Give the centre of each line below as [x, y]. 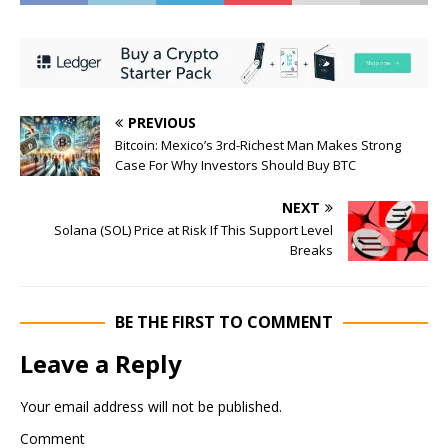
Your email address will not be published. [151, 407]
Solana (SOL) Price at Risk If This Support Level [193, 230]
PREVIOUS [162, 123]
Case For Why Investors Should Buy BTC [235, 165]
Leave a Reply [101, 364]
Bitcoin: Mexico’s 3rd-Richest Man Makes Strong [258, 145]
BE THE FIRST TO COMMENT [224, 322]
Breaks [311, 250]
